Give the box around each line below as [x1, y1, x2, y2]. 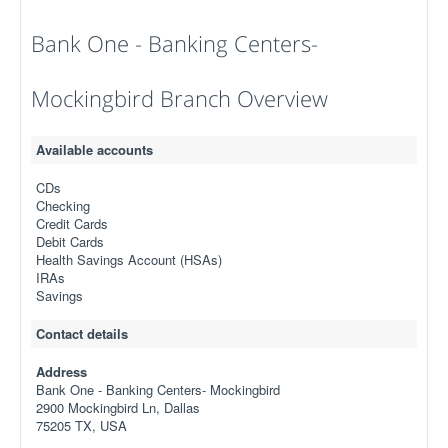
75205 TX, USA [36, 416, 127, 435]
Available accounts [36, 140, 153, 159]
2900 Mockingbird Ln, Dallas [36, 398, 200, 417]
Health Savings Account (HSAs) [36, 250, 222, 269]
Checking [36, 196, 90, 215]
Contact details [36, 324, 128, 343]
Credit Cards [36, 214, 108, 233]
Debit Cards [36, 232, 104, 251]
